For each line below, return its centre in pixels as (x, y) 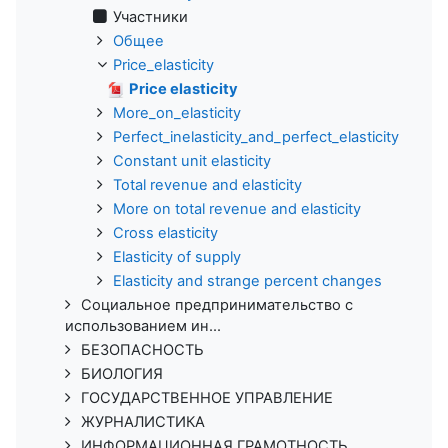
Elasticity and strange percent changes (247, 281)
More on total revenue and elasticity (237, 209)
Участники (150, 17)
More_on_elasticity (177, 113)
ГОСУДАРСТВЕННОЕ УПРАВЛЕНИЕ (207, 398)
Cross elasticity (165, 233)
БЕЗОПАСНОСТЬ (142, 350)
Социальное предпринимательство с (217, 305)
